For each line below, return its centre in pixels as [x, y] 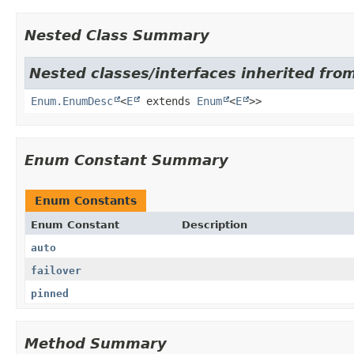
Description [214, 224]
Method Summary [96, 343]
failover [56, 270]
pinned [50, 293]
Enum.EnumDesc [72, 101]
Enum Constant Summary [126, 160]
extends [168, 101]
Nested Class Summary [117, 35]
